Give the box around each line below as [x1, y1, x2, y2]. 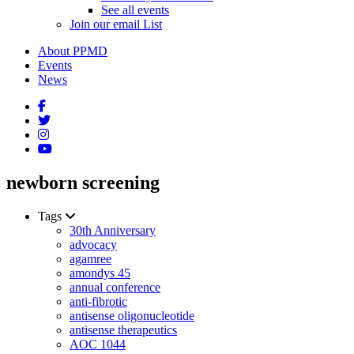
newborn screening [6, 171, 160, 193]
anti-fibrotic [70, 294, 127, 308]
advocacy [70, 237, 117, 251]
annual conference [70, 280, 160, 294]
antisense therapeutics [70, 322, 177, 337]
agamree [70, 251, 111, 265]
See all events [101, 3, 169, 17]
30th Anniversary [70, 223, 156, 237]
